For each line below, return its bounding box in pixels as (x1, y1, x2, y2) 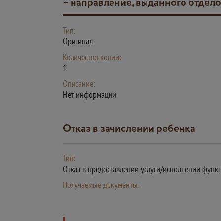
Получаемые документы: (63, 179, 140, 190)
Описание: (63, 78, 95, 89)
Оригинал (63, 36, 93, 47)
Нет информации (63, 89, 116, 100)
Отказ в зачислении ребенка (71, 121, 195, 137)
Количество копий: (63, 51, 121, 63)
